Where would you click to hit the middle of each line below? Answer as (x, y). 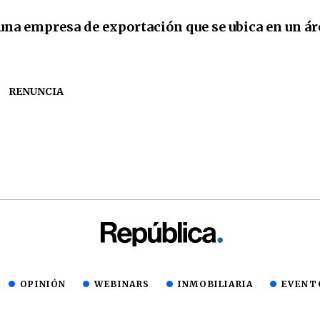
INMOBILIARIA (216, 284)
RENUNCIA (36, 91)
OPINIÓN (43, 284)
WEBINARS (122, 284)
